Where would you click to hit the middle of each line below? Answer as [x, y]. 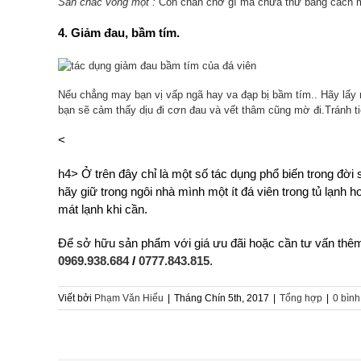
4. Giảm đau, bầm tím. [119, 32]
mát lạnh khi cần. [103, 210]
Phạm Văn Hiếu [129, 299]
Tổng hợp [301, 299]
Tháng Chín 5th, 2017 [222, 299]
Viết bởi [76, 299]
